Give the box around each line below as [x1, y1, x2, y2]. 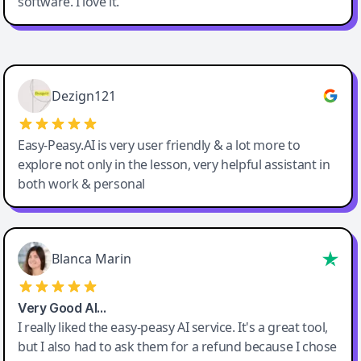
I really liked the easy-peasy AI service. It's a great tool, [18, 318, 329, 337]
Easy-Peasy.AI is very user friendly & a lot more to [18, 136, 301, 155]
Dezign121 [52, 87, 116, 106]
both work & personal [18, 175, 145, 193]
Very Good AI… [18, 300, 106, 317]
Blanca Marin [52, 250, 131, 268]
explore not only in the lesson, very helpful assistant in [18, 156, 330, 174]
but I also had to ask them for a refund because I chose [18, 338, 338, 356]
